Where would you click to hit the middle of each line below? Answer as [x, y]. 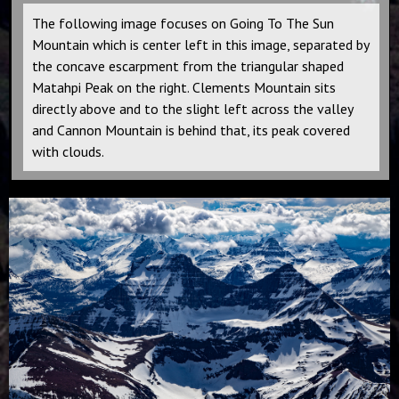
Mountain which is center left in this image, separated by [201, 45]
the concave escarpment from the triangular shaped [188, 66]
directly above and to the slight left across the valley [193, 109]
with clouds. [68, 152]
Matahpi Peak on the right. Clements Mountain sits [184, 88]
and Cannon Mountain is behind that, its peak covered [191, 130]
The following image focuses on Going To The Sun [183, 24]
